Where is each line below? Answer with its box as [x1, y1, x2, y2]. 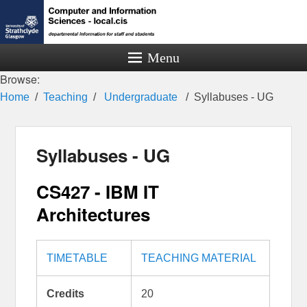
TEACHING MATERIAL [140, 251, 256, 264]
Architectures [36, 201, 151, 227]
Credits [46, 287, 84, 299]
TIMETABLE [46, 251, 108, 264]
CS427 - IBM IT [36, 178, 160, 204]
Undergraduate [104, 91, 177, 103]
